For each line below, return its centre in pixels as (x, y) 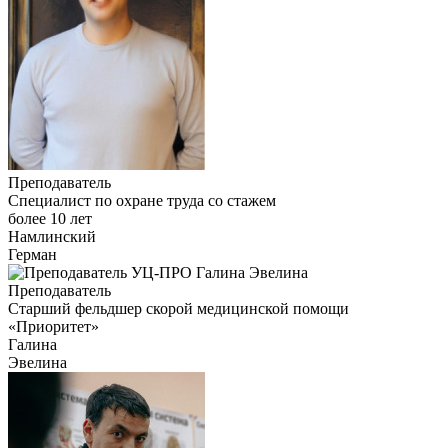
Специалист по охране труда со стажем (142, 200)
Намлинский (52, 236)
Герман (32, 254)
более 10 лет (50, 218)
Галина (32, 344)
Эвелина (37, 362)
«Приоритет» (53, 326)
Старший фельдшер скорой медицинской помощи (178, 308)
